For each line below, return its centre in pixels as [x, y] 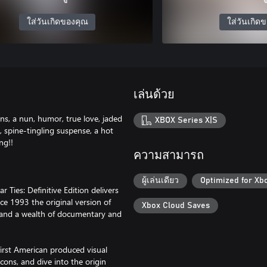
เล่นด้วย [154, 95]
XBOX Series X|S [187, 120]
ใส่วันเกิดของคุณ [57, 22]
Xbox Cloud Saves [176, 205]
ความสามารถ [169, 155]
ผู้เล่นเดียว [160, 181]
